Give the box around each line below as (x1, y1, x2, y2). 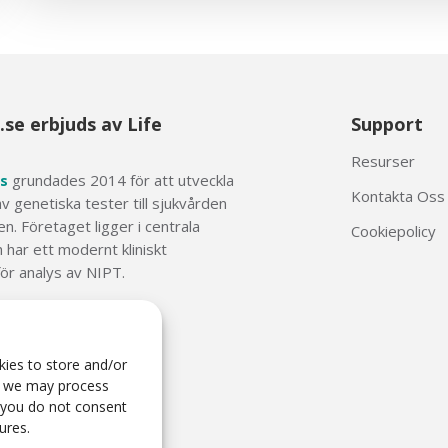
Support (350, 112, 423, 136)
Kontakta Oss (350, 186, 445, 206)
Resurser (350, 151, 415, 171)
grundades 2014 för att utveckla (7, 170, 234, 190)
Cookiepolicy (350, 221, 436, 241)
